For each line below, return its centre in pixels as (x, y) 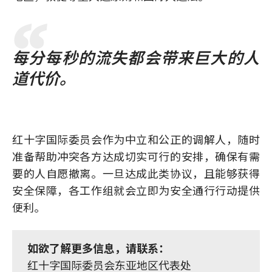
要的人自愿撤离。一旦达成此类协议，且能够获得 (136, 173)
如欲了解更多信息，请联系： (98, 248)
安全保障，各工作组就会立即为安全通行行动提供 (136, 190)
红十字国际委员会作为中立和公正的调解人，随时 (136, 139)
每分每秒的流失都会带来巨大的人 (136, 57)
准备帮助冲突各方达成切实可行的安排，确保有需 (136, 156)
